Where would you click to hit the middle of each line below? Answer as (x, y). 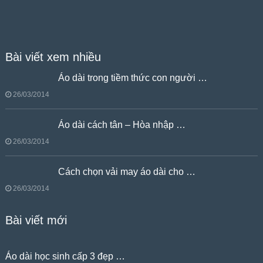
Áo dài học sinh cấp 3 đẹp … (65, 256)
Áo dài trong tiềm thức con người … (132, 78)
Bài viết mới (36, 220)
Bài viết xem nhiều (53, 57)
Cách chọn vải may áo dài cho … (127, 172)
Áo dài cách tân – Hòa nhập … (122, 125)
